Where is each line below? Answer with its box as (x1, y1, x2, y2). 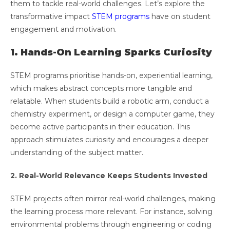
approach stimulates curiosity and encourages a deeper (10, 135, 208, 145)
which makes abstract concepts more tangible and (10, 84, 192, 93)
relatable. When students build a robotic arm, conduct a (10, 97, 209, 106)
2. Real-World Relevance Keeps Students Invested (10, 171, 207, 181)
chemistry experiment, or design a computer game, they (10, 109, 215, 119)
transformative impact (10, 12, 92, 22)
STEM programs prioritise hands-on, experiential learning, (10, 71, 213, 81)
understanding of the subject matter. (10, 148, 145, 158)
